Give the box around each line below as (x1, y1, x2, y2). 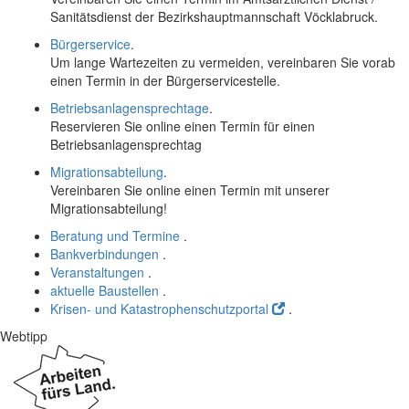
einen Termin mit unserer (181, 181, 330, 199)
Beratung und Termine (50, 226, 180, 245)
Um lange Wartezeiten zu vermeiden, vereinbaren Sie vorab (50, 53, 395, 71)
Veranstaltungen (50, 263, 144, 281)
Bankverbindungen (50, 245, 159, 263)
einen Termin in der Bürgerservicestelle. (50, 71, 280, 89)
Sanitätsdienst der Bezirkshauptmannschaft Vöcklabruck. (50, 7, 378, 26)
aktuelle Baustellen (50, 281, 159, 299)
